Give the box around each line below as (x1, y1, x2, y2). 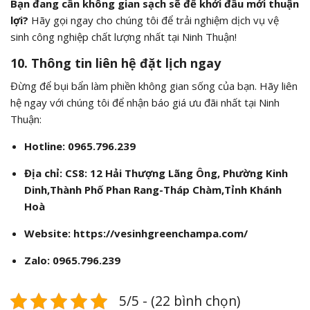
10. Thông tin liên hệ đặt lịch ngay (10, 55, 221, 72)
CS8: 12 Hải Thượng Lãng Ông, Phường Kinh (64, 166, 288, 181)
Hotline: (24, 139, 65, 154)
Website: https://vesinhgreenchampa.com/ (24, 226, 248, 241)
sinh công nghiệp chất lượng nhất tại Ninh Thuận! (10, 30, 237, 44)
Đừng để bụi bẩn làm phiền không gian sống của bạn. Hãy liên (10, 79, 298, 93)
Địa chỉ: (24, 166, 62, 181)
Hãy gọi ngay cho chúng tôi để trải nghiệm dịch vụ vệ (28, 13, 279, 28)
